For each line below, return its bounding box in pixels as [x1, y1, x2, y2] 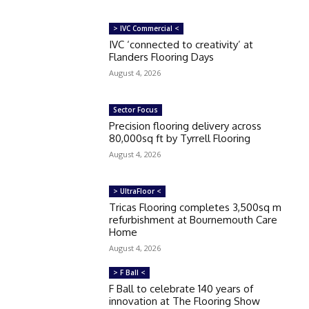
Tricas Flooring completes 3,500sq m [109, 200, 282, 214]
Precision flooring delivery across [109, 119, 262, 132]
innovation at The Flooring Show [109, 294, 261, 308]
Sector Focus [113, 104, 159, 114]
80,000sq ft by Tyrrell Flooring [109, 131, 251, 145]
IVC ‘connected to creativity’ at [109, 37, 254, 51]
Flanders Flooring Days [109, 50, 215, 63]
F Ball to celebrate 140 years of [109, 281, 254, 295]
